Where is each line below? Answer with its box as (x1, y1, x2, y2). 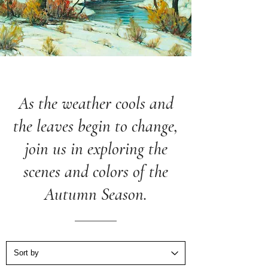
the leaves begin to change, (13, 115, 178, 137)
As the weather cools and (18, 93, 173, 114)
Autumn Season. (44, 184, 147, 205)
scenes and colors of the (23, 161, 168, 182)
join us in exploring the (24, 138, 167, 160)
